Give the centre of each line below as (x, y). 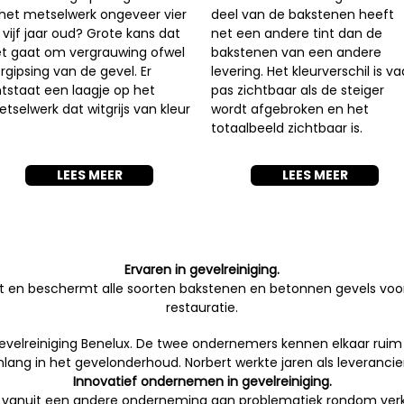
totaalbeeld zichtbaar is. (289, 128)
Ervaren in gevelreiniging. (202, 270)
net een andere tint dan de (297, 33)
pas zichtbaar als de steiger (298, 90)
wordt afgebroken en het (290, 109)
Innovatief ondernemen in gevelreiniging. (202, 381)
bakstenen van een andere (296, 52)
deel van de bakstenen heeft (303, 14)
